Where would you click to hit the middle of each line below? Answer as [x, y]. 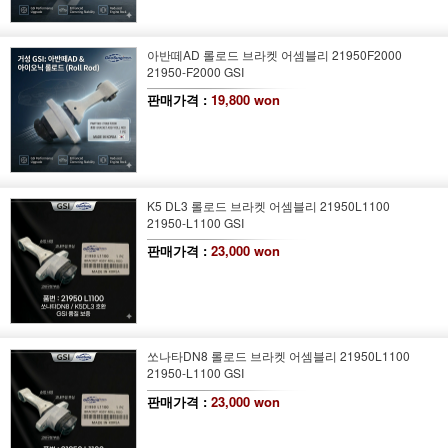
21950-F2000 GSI [195, 71]
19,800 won [245, 100]
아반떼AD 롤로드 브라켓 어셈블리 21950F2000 [274, 54]
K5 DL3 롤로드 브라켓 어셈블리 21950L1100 [268, 205]
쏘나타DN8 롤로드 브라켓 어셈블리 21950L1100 [278, 356]
